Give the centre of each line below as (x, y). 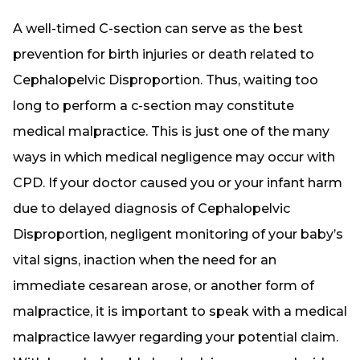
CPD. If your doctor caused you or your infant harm (178, 183)
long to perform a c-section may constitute (153, 106)
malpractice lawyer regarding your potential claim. (176, 337)
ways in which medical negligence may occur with (174, 157)
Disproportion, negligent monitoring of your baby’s (178, 234)
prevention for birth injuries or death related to (164, 54)
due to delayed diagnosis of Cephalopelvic (151, 209)
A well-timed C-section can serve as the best (158, 29)
